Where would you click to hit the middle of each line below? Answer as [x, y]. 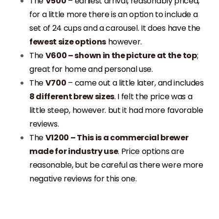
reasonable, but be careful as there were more [116, 165]
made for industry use [74, 151]
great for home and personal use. [91, 69]
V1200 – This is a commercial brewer [117, 137]
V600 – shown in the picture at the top [121, 55]
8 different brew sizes [72, 96]
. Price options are [151, 151]
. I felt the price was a [153, 96]
